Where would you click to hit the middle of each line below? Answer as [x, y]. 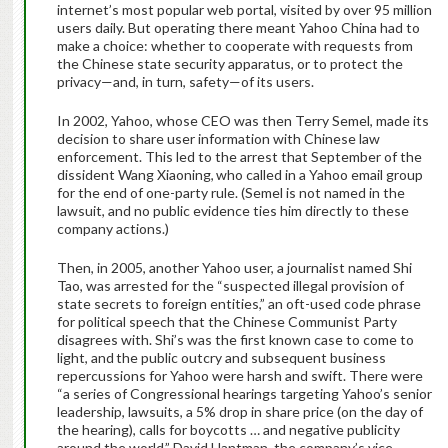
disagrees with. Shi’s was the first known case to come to [235, 340]
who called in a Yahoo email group [320, 175]
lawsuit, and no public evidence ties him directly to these [232, 211]
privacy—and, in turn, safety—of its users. [186, 82]
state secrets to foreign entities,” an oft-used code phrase [238, 304]
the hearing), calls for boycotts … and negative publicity [228, 430]
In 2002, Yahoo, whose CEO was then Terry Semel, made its [242, 121]
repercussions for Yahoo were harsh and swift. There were [239, 376]
